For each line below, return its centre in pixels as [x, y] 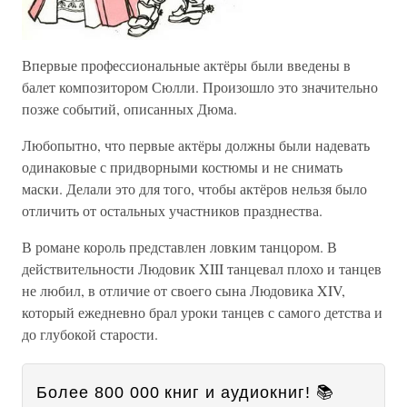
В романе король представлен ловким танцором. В [179, 246]
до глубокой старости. [90, 333]
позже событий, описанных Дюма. [129, 108]
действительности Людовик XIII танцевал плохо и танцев [202, 268]
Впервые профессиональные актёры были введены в [186, 65]
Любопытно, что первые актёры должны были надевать [196, 144]
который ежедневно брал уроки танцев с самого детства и [202, 312]
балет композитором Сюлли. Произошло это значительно [200, 86]
